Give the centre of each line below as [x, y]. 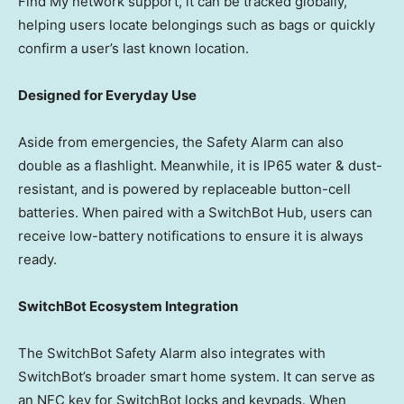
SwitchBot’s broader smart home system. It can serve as [197, 377]
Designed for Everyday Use [107, 96]
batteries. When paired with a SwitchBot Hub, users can [195, 213]
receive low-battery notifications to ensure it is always [191, 236]
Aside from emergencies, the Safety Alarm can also [181, 142]
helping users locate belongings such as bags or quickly [197, 25]
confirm [42, 49]
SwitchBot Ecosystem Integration [128, 307]
